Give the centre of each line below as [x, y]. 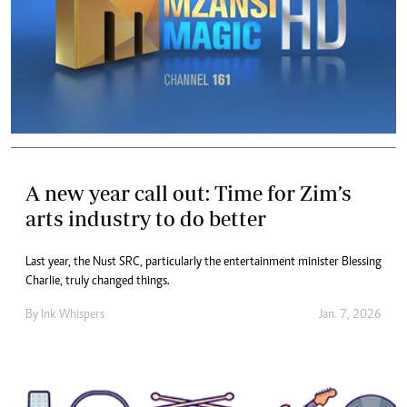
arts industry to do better [146, 219]
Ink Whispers [73, 316]
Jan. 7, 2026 [350, 316]
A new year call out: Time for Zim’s [189, 194]
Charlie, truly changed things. [98, 282]
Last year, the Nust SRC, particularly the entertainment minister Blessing [203, 263]
